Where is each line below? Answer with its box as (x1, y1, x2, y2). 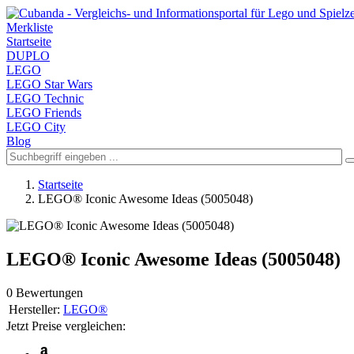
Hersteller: (9, 302, 60, 316)
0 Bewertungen (6, 285, 83, 299)
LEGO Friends (6, 106, 81, 119)
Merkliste (6, 21, 53, 34)
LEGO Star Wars (6, 77, 92, 91)
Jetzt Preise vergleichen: (6, 318, 126, 333)
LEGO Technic (6, 92, 84, 105)
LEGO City (6, 120, 66, 134)
